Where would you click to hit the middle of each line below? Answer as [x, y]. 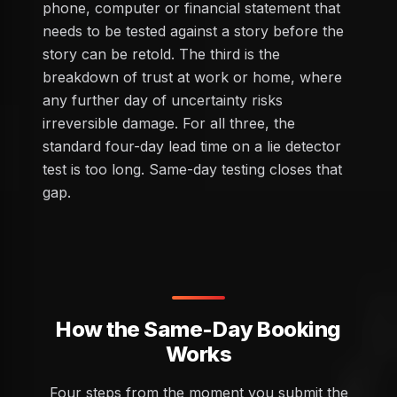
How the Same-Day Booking [198, 329]
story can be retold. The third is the [161, 54]
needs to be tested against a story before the [193, 31]
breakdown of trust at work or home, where [192, 77]
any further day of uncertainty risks [163, 100]
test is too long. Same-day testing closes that [192, 169]
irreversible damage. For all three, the [169, 123]
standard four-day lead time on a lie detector [192, 146]
